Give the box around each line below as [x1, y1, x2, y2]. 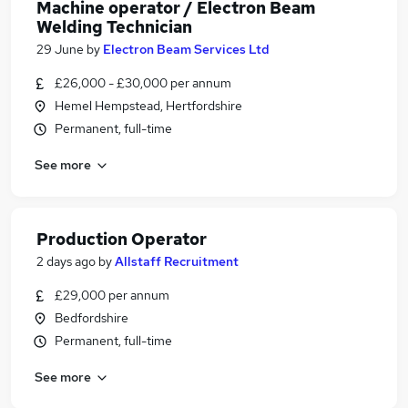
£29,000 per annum [55, 287, 169, 303]
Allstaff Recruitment [115, 253, 239, 270]
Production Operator [36, 229, 207, 250]
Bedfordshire [55, 310, 128, 326]
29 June [36, 41, 84, 57]
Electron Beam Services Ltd [103, 41, 270, 57]
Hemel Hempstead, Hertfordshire [55, 97, 242, 114]
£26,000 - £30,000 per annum [55, 75, 231, 91]
